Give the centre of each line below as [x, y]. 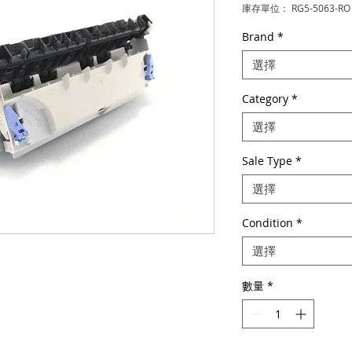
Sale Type [267, 161]
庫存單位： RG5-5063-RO [296, 8]
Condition [267, 223]
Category [265, 99]
